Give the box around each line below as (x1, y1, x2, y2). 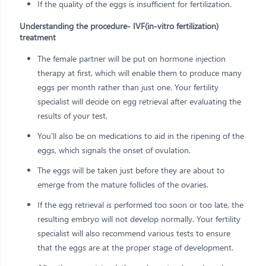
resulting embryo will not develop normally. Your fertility (37, 213, 240, 224)
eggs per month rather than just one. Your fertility (37, 81, 218, 93)
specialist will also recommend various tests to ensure (37, 227, 230, 239)
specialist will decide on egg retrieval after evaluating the (37, 95, 241, 107)
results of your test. (37, 109, 107, 121)
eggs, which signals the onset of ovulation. (37, 144, 191, 156)
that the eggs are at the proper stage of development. (37, 241, 233, 253)
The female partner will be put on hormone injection (37, 52, 226, 64)
